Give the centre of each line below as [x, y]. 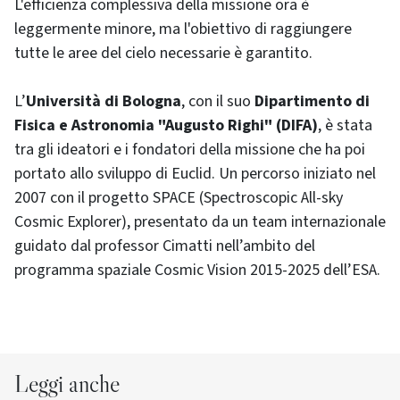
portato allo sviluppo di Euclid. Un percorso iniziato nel [195, 174]
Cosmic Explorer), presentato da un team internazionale [200, 222]
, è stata [345, 126]
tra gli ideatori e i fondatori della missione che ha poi [190, 150]
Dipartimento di [312, 102]
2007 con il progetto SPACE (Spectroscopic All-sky [179, 198]
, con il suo [218, 102]
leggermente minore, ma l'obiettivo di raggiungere [183, 29]
